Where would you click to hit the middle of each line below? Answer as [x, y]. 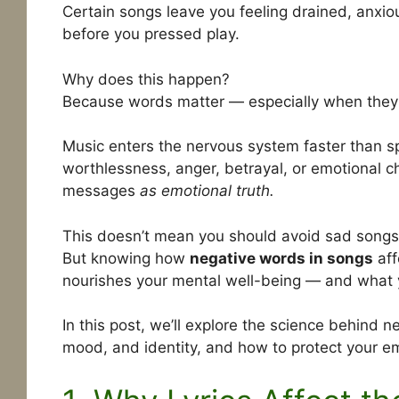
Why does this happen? [146, 79]
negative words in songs [281, 258]
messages [101, 191]
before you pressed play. [151, 34]
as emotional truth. [207, 191]
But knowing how [126, 258]
